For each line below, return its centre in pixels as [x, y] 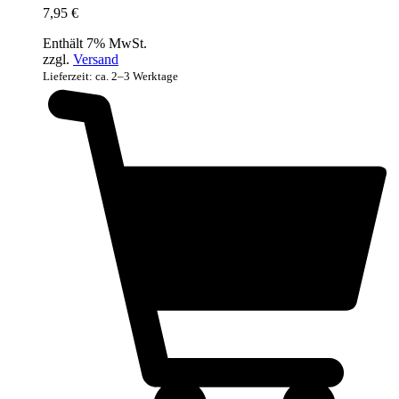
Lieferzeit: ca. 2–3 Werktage [110, 76]
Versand [96, 59]
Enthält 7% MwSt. [95, 43]
